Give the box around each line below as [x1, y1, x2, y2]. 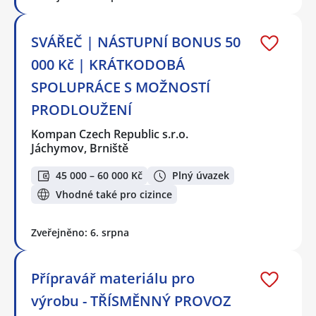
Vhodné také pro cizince [56, 187, 172, 201]
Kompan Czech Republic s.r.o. [31, 126, 190, 142]
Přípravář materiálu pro [31, 269, 195, 288]
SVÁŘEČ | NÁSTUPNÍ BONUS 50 [31, 32, 241, 51]
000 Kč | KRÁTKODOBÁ [31, 54, 185, 74]
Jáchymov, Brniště [31, 140, 128, 156]
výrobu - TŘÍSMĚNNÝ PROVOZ [31, 291, 231, 311]
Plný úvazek [172, 169, 229, 183]
